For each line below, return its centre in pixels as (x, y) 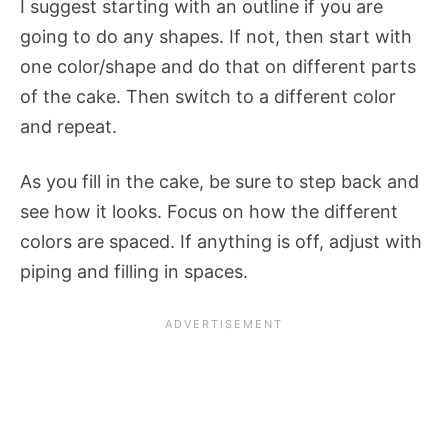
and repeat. (71, 127)
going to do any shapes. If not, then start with (216, 37)
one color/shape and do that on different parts (218, 67)
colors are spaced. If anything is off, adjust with (221, 242)
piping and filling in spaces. (136, 272)
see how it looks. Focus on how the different (209, 212)
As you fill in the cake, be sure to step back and (219, 182)
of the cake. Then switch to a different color (208, 97)
